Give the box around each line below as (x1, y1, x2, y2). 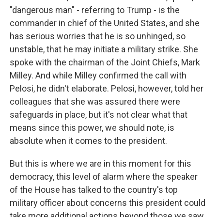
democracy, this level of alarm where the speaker (10, 171, 198, 182)
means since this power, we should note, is (10, 123, 174, 133)
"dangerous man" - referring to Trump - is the (10, 5, 180, 15)
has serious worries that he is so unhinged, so (10, 31, 186, 41)
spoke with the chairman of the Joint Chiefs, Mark (10, 57, 200, 67)
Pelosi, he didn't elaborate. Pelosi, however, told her (10, 83, 203, 93)
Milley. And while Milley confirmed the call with (10, 70, 186, 80)
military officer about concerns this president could (10, 198, 205, 208)
